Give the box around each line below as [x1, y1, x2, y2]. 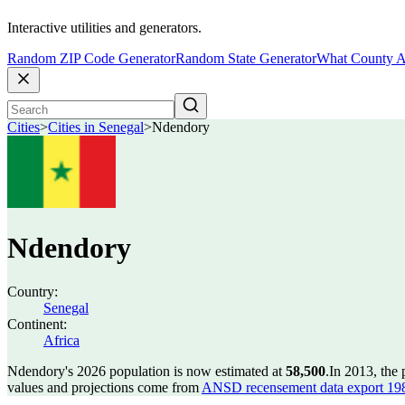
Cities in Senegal [48, 119, 144, 136]
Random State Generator [175, 51, 316, 67]
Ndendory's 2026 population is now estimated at [7, 363, 286, 379]
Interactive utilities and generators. [7, 20, 202, 36]
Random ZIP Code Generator [7, 51, 175, 67]
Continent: [7, 316, 67, 332]
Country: [7, 284, 58, 299]
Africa [43, 333, 80, 348]
